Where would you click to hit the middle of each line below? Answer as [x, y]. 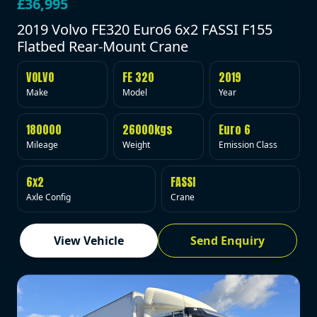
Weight [136, 145]
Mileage [42, 145]
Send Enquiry [228, 241]
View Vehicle [89, 241]
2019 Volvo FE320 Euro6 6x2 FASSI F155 [145, 30]
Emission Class [248, 145]
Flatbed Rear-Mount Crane [103, 47]
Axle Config [48, 197]
